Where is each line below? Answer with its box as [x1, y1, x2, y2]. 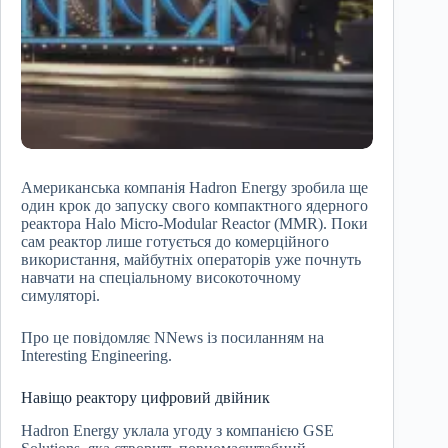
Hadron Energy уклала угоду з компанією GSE [21, 422, 334, 440]
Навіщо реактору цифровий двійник [21, 389, 270, 407]
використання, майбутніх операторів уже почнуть [21, 251, 361, 269]
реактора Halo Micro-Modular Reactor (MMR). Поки [21, 215, 368, 233]
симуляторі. [21, 287, 100, 305]
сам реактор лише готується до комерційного [21, 233, 329, 251]
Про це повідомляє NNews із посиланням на [21, 329, 324, 347]
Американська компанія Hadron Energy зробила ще [21, 179, 368, 197]
